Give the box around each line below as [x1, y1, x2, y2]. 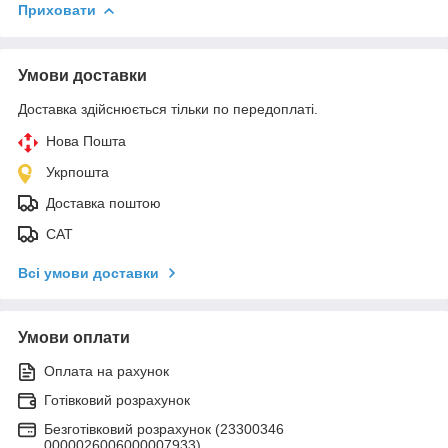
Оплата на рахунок [44, 362, 169, 379]
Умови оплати [18, 328, 130, 346]
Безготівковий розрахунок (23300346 [44, 420, 284, 437]
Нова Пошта [46, 132, 126, 149]
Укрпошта [46, 163, 109, 180]
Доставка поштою [46, 194, 161, 211]
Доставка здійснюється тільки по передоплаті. [18, 100, 318, 117]
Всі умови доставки [18, 264, 159, 281]
